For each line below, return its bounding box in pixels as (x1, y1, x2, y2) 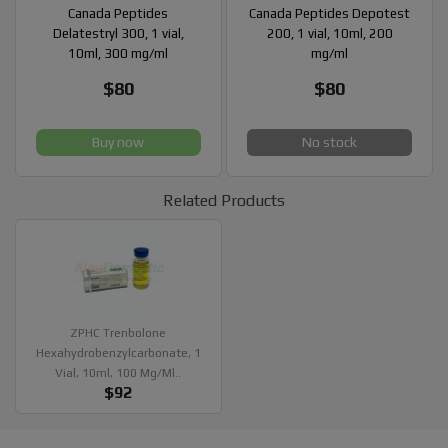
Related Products (163, 191, 285, 211)
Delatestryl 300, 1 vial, (52, 26, 184, 42)
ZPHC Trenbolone (70, 325, 167, 340)
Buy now (92, 134, 145, 151)
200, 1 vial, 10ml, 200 (266, 26, 393, 42)
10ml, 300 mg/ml (68, 46, 169, 62)
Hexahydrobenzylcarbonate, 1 (35, 345, 201, 360)
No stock (302, 134, 358, 151)
